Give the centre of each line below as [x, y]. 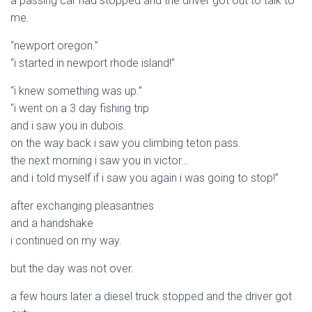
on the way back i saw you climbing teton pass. [126, 143]
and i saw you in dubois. [68, 126]
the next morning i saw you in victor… [99, 161]
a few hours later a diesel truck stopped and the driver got [151, 296]
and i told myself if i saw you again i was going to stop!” [145, 178]
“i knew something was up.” [76, 91]
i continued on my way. [66, 241]
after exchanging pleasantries [84, 206]
